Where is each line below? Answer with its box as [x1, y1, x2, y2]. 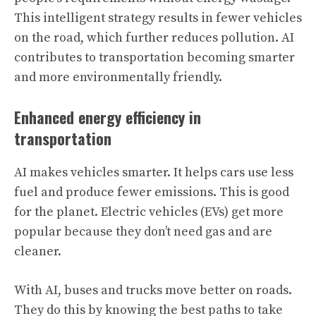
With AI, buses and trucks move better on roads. [14, 282, 292, 298]
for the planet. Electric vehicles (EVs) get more [14, 204, 284, 220]
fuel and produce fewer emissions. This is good [14, 184, 289, 200]
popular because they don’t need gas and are [14, 224, 272, 240]
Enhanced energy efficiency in [14, 106, 201, 128]
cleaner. [14, 243, 61, 260]
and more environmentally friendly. [14, 69, 222, 85]
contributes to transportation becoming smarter [14, 49, 295, 66]
